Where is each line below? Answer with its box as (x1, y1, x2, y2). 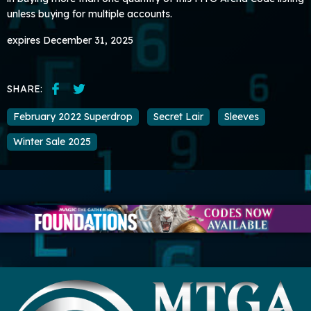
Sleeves (224, 110, 259, 123)
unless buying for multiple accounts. (7, 8, 172, 20)
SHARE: (7, 82, 42, 95)
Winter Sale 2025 (13, 135, 91, 148)
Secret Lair (153, 110, 203, 123)
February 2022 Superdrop (13, 110, 133, 123)
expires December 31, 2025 (7, 34, 133, 47)
